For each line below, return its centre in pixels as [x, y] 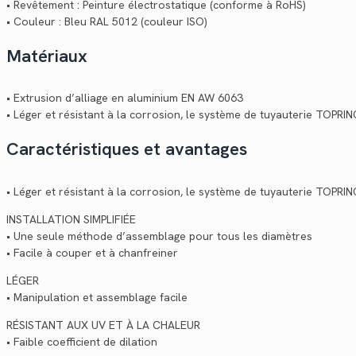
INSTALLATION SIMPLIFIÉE [71, 219]
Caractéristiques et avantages [127, 149]
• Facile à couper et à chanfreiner [92, 252]
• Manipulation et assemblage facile [97, 297]
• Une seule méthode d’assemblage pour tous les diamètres [159, 236]
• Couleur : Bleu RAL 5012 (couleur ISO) [107, 22]
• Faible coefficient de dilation [82, 341]
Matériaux [47, 56]
